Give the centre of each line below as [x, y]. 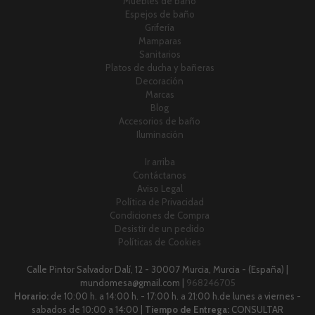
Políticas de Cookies [160, 242]
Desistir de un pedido [160, 229]
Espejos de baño [160, 14]
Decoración [160, 81]
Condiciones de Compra [160, 216]
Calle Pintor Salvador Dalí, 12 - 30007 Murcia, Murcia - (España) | [157, 270]
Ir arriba [160, 162]
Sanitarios [160, 54]
